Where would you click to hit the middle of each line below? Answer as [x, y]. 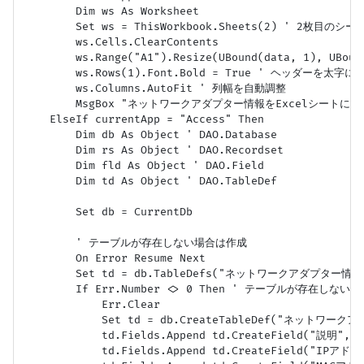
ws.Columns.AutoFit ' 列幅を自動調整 [155, 89]
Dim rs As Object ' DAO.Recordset [154, 151]
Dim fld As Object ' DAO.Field [144, 166]
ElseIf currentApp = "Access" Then [144, 120]
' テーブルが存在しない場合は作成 [135, 243]
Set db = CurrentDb [108, 212]
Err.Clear [92, 305]
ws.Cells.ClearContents [121, 43]
